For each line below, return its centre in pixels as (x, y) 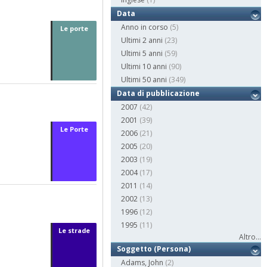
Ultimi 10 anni (144, 67)
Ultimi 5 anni (142, 54)
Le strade (74, 230)
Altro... (250, 237)
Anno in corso (145, 27)
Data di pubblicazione (159, 94)
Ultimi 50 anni (144, 80)
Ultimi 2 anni (142, 41)
